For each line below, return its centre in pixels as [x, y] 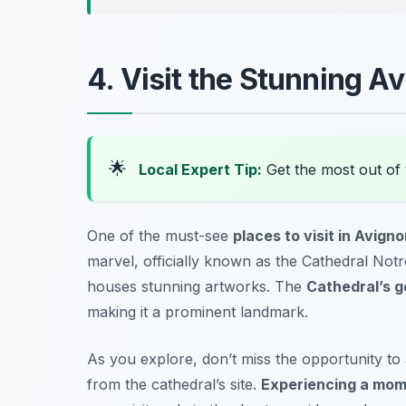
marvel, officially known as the [194, 261]
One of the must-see [160, 235]
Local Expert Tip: [200, 169]
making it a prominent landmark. [198, 311]
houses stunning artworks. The [197, 286]
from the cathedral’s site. [174, 384]
